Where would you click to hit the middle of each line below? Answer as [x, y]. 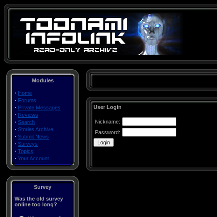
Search [26, 122]
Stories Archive [36, 129]
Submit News [33, 137]
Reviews [28, 115]
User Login [108, 107]
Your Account [33, 158]
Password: [108, 132]
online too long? [36, 204]
